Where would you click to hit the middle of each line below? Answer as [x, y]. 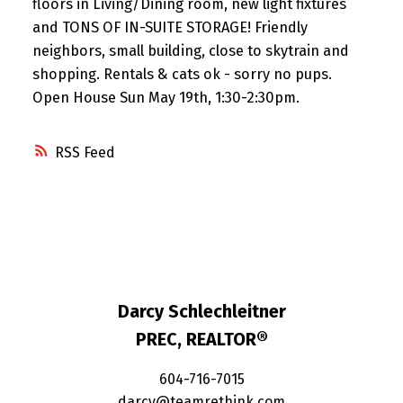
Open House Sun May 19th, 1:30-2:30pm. [166, 97]
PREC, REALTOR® [201, 340]
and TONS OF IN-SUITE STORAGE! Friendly [170, 27]
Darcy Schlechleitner [201, 312]
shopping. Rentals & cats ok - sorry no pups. [182, 74]
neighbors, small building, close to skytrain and [190, 50]
